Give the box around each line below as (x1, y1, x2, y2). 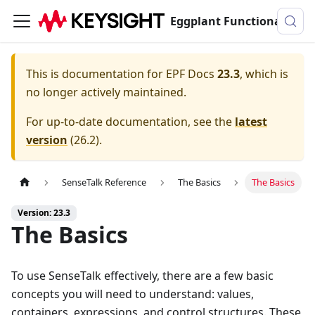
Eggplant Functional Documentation (281, 13, 292, 29)
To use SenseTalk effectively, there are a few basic (11, 268, 274, 284)
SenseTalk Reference (62, 176, 147, 189)
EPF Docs (166, 66, 214, 82)
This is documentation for (26, 66, 166, 82)
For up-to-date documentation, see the (26, 114, 235, 129)
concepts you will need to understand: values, (11, 286, 254, 302)
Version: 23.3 (18, 207, 70, 219)
